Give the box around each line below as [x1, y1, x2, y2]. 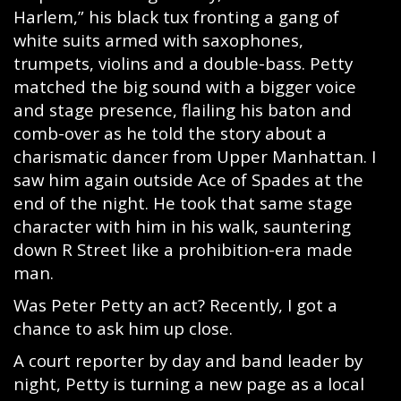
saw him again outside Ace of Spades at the [13, 168, 363, 191]
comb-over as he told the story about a [13, 122, 327, 144]
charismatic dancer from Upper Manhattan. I [13, 145, 376, 167]
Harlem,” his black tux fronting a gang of [13, 5, 339, 28]
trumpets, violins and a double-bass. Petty [13, 52, 353, 74]
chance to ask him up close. [13, 317, 233, 339]
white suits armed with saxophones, [13, 29, 303, 51]
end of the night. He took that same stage [13, 192, 353, 214]
